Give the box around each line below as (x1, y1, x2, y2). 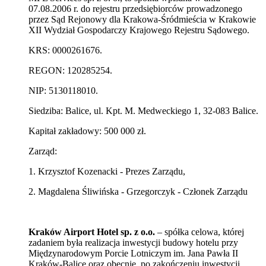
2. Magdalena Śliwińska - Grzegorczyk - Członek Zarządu (28, 186, 248, 197)
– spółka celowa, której (155, 226, 244, 237)
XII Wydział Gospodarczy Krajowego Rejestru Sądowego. (28, 24, 249, 35)
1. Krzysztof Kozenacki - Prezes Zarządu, (28, 166, 185, 176)
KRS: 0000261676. (28, 45, 102, 55)
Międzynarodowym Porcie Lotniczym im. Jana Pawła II (28, 248, 238, 258)
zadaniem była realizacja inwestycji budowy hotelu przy (28, 237, 238, 248)
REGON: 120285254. (28, 65, 112, 75)
